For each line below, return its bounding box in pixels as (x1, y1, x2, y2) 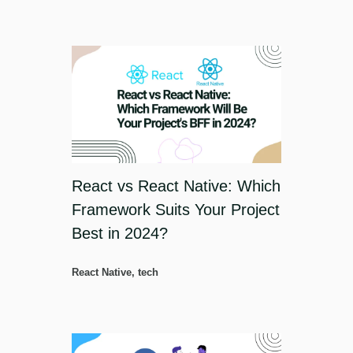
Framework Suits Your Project (72, 201, 280, 219)
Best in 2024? (72, 225, 168, 243)
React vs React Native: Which (72, 177, 281, 195)
